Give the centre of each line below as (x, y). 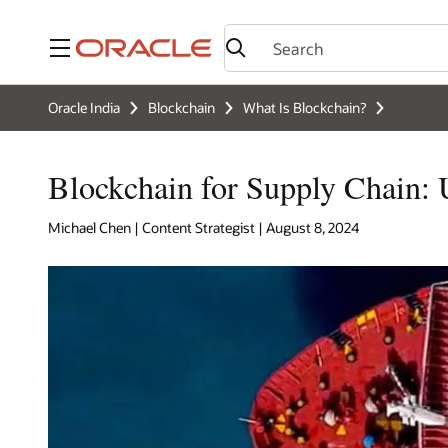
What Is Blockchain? (304, 107)
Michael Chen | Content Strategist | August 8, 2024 (203, 228)
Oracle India (84, 107)
